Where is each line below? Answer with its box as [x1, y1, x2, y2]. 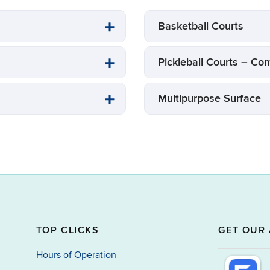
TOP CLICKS [36, 224, 99, 236]
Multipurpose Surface [158, 92, 261, 105]
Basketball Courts [158, 19, 243, 33]
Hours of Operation [36, 248, 116, 261]
